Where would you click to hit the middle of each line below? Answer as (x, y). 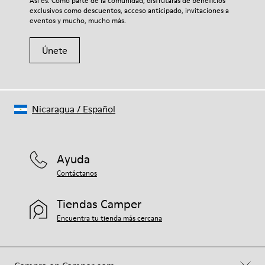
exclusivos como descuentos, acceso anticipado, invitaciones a (129, 10)
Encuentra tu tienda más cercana (109, 218)
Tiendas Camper (99, 204)
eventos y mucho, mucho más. (78, 20)
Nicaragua (53, 109)
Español (99, 109)
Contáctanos (77, 173)
